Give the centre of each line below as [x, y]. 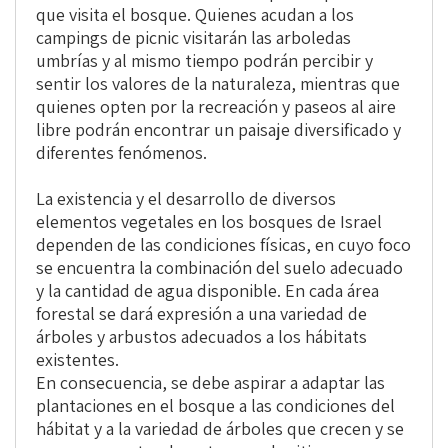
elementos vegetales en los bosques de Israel [209, 222]
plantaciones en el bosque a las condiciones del [215, 406]
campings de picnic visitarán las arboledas [193, 38]
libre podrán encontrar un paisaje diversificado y [218, 130]
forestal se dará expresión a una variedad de [201, 314]
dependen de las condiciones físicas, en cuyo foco [223, 245]
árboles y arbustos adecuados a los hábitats [201, 337]
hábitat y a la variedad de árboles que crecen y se [220, 429]
